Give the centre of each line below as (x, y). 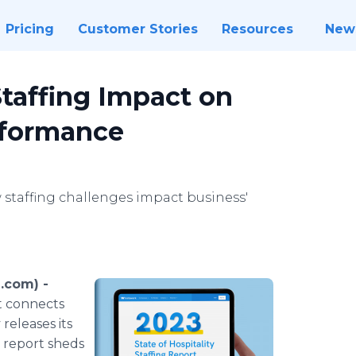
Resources (257, 29)
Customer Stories (137, 29)
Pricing (29, 29)
